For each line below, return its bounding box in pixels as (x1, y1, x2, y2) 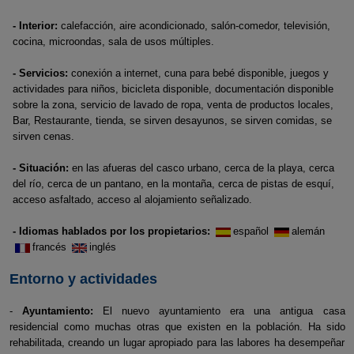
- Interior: (13, 20, 58, 32)
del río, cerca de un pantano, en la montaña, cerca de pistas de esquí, (13, 178, 334, 190)
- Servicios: (13, 67, 68, 79)
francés (32, 241, 70, 253)
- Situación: (13, 162, 69, 174)
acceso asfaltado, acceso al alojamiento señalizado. (13, 194, 252, 205)
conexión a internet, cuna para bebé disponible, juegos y (68, 67, 329, 79)
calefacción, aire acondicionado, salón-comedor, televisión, (58, 20, 330, 32)
